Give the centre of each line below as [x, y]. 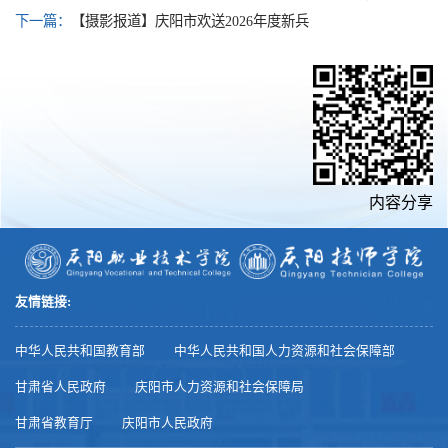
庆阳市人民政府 [168, 423]
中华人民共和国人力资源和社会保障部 [285, 351]
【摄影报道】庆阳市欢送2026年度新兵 [190, 20]
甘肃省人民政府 [60, 387]
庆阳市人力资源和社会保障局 [220, 387]
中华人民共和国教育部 [80, 351]
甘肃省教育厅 [54, 423]
